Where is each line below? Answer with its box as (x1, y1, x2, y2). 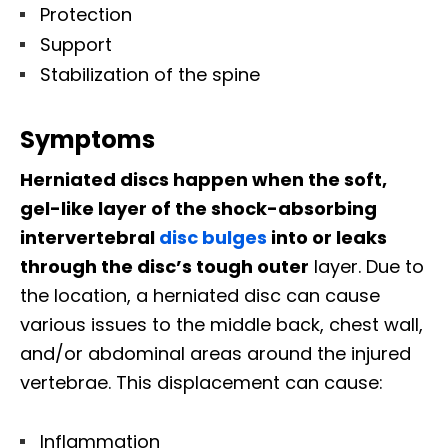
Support (40, 32, 112, 58)
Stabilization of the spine (40, 62, 260, 88)
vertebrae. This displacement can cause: (20, 370, 383, 396)
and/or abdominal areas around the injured (20, 341, 411, 367)
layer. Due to (309, 254, 424, 280)
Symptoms (20, 123, 155, 157)
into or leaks (267, 225, 387, 251)
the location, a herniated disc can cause (20, 283, 380, 309)
